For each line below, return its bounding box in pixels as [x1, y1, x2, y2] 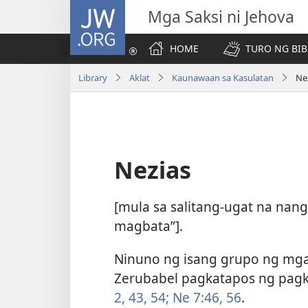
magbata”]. [114, 217, 183, 236]
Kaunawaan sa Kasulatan [172, 71, 274, 84]
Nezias [114, 154, 191, 186]
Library [78, 71, 107, 84]
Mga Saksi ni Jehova [148, 5, 294, 27]
